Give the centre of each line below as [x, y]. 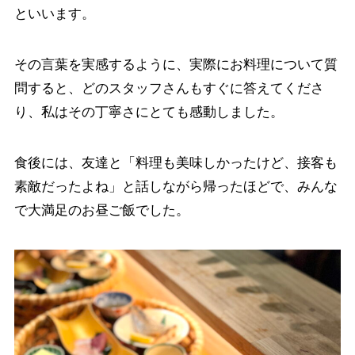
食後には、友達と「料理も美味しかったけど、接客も [176, 162]
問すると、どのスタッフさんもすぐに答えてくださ [169, 88]
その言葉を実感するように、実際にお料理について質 [176, 64]
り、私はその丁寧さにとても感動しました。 [149, 112]
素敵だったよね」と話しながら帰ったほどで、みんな [176, 186]
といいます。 [54, 13]
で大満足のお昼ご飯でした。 [101, 210]
